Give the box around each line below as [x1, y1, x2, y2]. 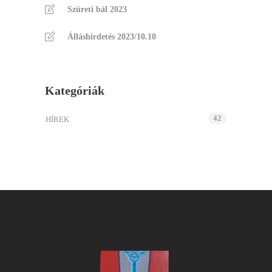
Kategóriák [45, 83, 104, 97]
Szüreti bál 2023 [67, 4, 127, 14]
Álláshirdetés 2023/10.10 [67, 32, 156, 41]
